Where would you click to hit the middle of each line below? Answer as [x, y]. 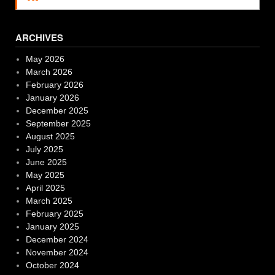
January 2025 [52, 227]
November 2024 [57, 253]
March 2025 [49, 201]
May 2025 [45, 175]
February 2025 [54, 214]
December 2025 [57, 111]
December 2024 [57, 240]
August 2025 [50, 137]
